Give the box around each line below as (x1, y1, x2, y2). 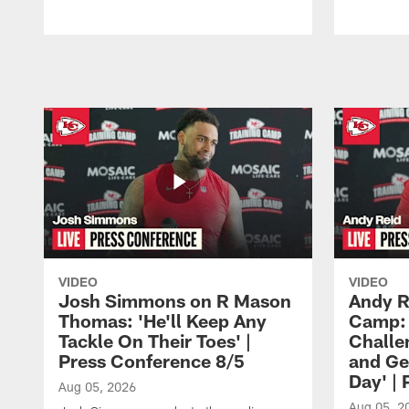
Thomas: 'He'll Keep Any (58, 309, 267, 332)
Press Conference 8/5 (58, 350, 245, 372)
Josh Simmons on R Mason (58, 289, 291, 312)
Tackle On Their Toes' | (58, 330, 251, 352)
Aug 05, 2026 (58, 379, 136, 395)
